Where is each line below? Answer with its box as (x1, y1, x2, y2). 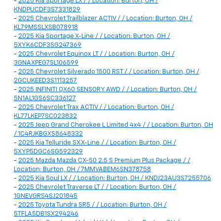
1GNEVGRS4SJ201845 (14, 193, 77, 200)
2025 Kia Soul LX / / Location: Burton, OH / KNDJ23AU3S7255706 (18, 175, 211, 182)
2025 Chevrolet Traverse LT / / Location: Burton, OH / (18, 184, 176, 191)
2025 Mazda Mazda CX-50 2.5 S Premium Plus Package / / (18, 157, 190, 164)
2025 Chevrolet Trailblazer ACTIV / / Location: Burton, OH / (18, 15, 192, 22)
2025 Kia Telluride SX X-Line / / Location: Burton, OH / (18, 140, 176, 147)
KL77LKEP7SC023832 (14, 113, 77, 120)
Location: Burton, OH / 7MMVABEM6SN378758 (14, 166, 151, 173)
